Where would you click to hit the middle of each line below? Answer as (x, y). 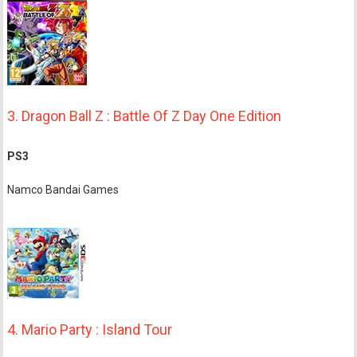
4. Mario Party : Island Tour (90, 329)
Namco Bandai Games (63, 189)
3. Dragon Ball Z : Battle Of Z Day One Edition (145, 116)
